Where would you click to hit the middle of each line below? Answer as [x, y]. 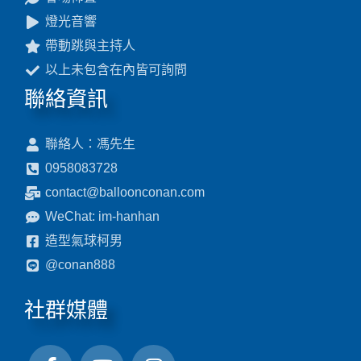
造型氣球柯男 [84, 241]
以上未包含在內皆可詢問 [116, 70]
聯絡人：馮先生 [91, 144]
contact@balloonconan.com [125, 193]
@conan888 [81, 265]
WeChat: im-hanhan [103, 217]
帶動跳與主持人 [91, 46]
